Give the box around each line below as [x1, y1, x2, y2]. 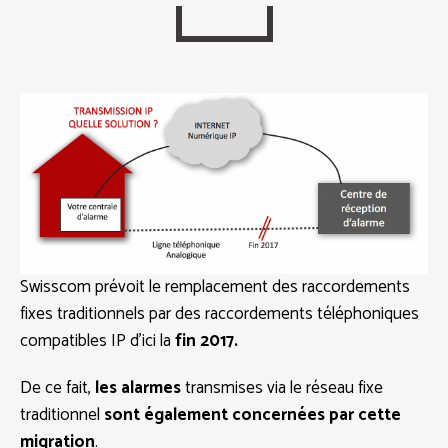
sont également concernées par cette [104, 400, 401, 429]
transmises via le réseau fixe [181, 373, 383, 402]
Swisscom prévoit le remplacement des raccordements [20, 272, 410, 301]
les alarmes [95, 373, 181, 402]
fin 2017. [175, 326, 238, 355]
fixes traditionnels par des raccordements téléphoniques [20, 299, 419, 328]
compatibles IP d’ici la [20, 326, 175, 355]
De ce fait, [20, 373, 95, 402]
